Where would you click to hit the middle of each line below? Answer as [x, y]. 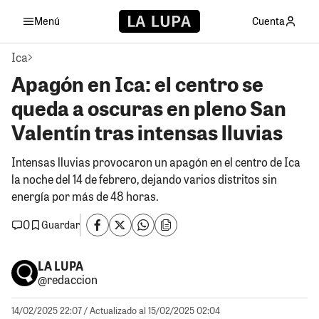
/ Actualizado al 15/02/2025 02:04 [152, 310]
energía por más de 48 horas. [85, 196]
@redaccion [67, 280]
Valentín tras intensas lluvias [147, 132]
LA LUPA [60, 266]
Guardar [61, 225]
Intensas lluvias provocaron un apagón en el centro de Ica [156, 162]
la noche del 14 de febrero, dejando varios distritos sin [144, 179]
